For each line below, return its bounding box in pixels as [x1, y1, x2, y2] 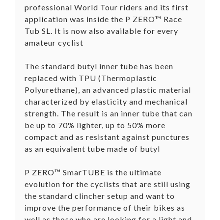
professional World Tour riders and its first [25, 2, 189, 12]
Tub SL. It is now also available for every [25, 26, 178, 35]
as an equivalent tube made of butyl [25, 143, 160, 153]
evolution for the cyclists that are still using [25, 179, 191, 189]
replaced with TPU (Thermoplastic [25, 73, 157, 82]
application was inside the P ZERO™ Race [25, 14, 182, 24]
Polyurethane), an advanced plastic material [25, 84, 191, 94]
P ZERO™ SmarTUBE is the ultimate [25, 167, 162, 177]
